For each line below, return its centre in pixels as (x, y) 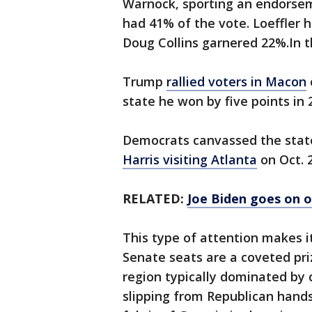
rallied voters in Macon (236, 82)
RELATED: (155, 199)
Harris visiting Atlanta (190, 160)
